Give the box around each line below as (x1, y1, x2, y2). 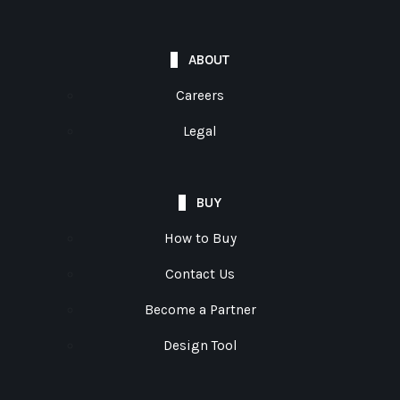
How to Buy (163, 230, 237, 247)
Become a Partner (144, 302, 256, 319)
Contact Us (165, 266, 235, 283)
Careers (176, 87, 224, 104)
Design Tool (162, 337, 237, 354)
